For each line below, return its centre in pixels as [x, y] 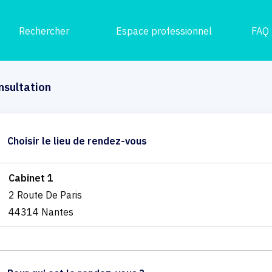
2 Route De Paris [45, 195]
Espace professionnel [164, 31]
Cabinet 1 [31, 178]
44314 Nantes [41, 212]
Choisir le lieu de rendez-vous [77, 141]
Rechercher [44, 31]
